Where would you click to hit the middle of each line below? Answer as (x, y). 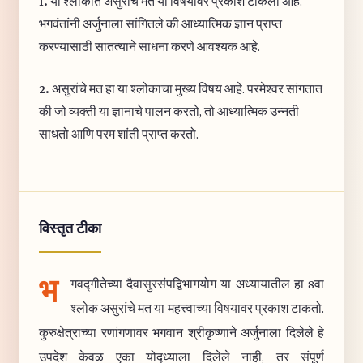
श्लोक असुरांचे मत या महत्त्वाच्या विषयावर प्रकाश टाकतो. (197, 308)
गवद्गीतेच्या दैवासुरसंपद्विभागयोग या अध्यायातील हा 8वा (197, 284)
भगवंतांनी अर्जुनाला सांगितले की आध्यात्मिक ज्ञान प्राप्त (160, 24)
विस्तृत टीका (70, 228)
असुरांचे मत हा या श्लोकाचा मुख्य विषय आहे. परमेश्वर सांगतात (186, 89)
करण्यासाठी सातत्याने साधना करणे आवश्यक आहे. (149, 47)
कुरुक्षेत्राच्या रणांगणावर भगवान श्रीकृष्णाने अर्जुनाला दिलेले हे (181, 333)
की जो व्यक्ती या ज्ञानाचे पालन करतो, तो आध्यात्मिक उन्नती (169, 111)
